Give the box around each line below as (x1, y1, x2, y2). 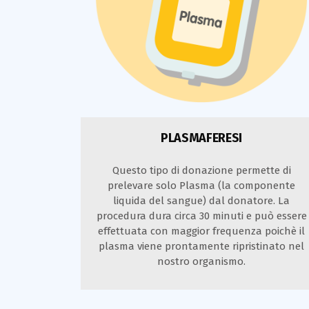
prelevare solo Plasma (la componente (108, 179, 295, 192)
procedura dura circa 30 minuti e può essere (96, 209, 307, 222)
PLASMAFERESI (161, 130, 242, 146)
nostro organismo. (157, 255, 246, 268)
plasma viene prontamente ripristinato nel (99, 239, 304, 252)
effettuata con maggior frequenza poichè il (98, 224, 305, 237)
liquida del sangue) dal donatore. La (113, 194, 290, 207)
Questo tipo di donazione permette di (112, 163, 291, 177)
